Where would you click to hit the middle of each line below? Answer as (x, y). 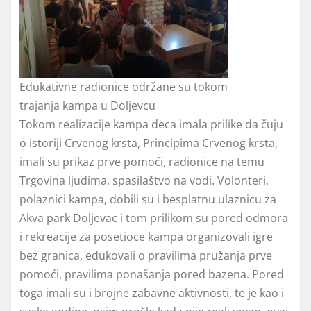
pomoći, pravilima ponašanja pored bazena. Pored (152, 275)
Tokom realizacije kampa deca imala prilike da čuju (151, 125)
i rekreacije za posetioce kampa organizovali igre (146, 237)
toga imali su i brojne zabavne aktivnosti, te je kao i (152, 293)
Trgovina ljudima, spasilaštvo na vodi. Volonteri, (144, 181)
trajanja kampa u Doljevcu (87, 106)
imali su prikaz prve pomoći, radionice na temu (142, 162)
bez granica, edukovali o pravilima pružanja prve (146, 256)
